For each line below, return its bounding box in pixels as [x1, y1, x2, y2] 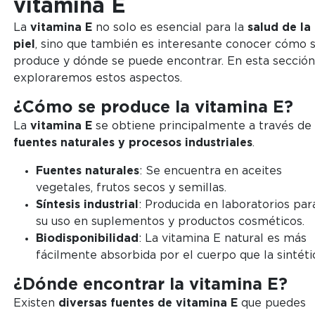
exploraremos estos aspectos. [13, 72, 182, 84]
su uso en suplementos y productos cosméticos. [35, 216, 304, 228]
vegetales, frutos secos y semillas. [35, 182, 226, 194]
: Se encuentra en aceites [139, 165, 282, 177]
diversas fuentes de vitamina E [58, 297, 238, 309]
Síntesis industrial [35, 199, 139, 211]
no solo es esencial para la [91, 22, 247, 34]
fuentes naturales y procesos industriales [13, 137, 252, 149]
